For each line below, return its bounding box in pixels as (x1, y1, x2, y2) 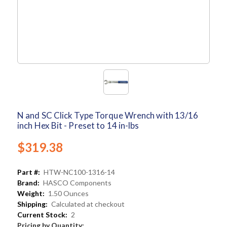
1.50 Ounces (48, 189, 89, 198)
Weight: (17, 189, 45, 198)
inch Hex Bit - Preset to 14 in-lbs (17, 120, 139, 131)
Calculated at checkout (51, 200, 125, 209)
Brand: (17, 178, 40, 187)
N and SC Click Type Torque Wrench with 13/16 (17, 110, 199, 121)
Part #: (17, 168, 40, 177)
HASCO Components (43, 178, 111, 187)
